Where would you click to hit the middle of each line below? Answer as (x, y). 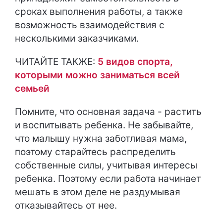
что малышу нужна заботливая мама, (101, 138)
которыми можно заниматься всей (97, 75)
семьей (32, 88)
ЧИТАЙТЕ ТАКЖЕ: (56, 61)
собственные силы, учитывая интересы (106, 165)
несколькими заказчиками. (77, 38)
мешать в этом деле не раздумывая (98, 192)
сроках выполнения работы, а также (99, 11)
